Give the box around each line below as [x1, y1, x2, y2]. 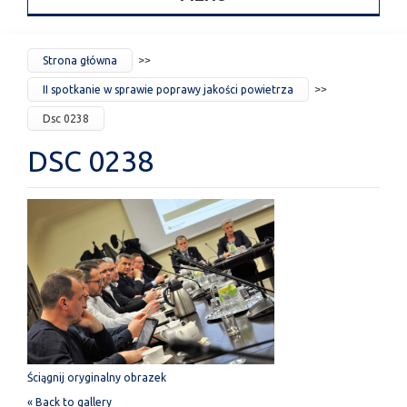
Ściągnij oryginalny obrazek [27, 371, 166, 383]
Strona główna [43, 55, 117, 66]
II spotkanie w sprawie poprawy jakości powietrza [43, 84, 293, 95]
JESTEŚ [27, 48, 84, 66]
